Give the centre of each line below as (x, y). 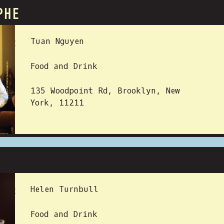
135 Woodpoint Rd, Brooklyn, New (105, 91)
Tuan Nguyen (57, 41)
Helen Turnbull (64, 189)
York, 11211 (57, 103)
